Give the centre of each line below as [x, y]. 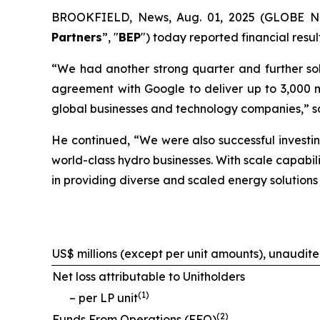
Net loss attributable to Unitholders [149, 276]
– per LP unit [104, 298]
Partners [77, 37]
